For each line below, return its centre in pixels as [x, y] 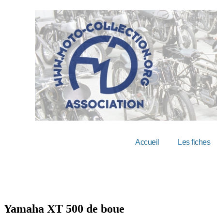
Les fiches [194, 142]
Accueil [147, 142]
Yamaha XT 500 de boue [64, 209]
